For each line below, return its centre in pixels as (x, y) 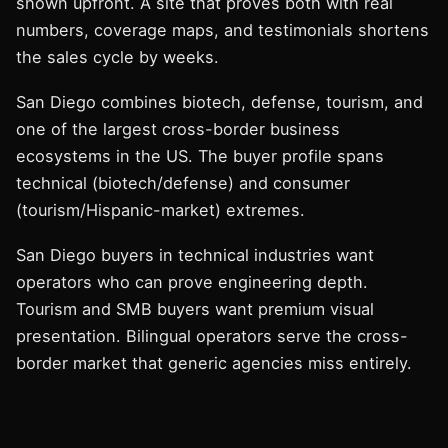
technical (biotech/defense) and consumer (183, 183)
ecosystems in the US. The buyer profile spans (200, 156)
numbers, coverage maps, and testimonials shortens (222, 30)
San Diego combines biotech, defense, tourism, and (219, 102)
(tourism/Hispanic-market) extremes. (160, 210)
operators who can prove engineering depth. (192, 282)
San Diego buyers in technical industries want (195, 255)
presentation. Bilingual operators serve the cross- (212, 336)
